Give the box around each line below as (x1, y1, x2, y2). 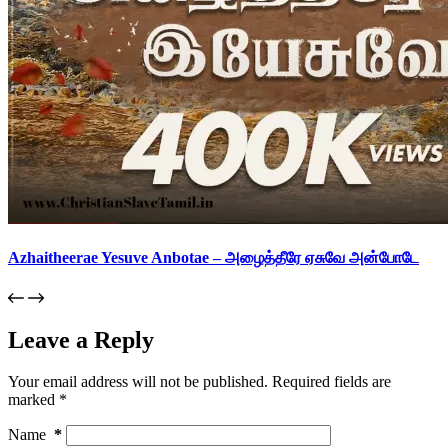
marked (8, 391, 59, 409)
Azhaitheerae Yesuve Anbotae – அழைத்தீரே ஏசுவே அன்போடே (8, 249, 419, 267)
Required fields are (272, 373, 391, 391)
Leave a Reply (8, 326, 154, 353)
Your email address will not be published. (8, 373, 268, 391)
